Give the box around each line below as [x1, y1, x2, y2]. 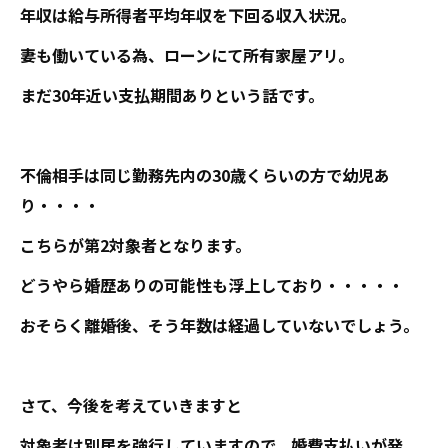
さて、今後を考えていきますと [20, 393, 242, 417]
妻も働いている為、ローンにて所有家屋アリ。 [20, 43, 354, 67]
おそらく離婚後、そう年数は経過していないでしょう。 [20, 313, 419, 337]
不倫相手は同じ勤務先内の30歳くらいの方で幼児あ [20, 163, 390, 187]
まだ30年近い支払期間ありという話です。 [20, 83, 324, 107]
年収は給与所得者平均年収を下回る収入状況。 [20, 3, 356, 27]
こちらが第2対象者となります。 [20, 233, 251, 257]
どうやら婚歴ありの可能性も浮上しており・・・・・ [20, 273, 404, 297]
